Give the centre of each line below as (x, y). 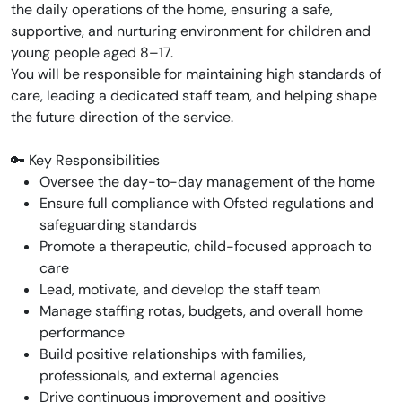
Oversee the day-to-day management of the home (207, 182)
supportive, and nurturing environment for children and (191, 31)
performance (82, 332)
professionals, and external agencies (159, 376)
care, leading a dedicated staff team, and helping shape (194, 96)
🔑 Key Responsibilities (85, 160)
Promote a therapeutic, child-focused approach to (205, 246)
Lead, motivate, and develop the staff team (180, 289)
